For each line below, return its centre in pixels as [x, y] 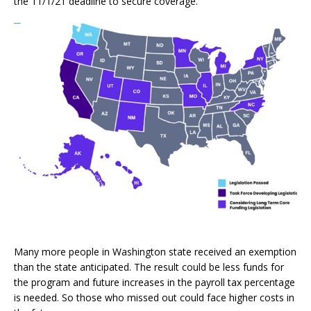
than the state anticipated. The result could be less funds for [149, 267]
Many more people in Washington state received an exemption [155, 251]
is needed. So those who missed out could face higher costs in [154, 297]
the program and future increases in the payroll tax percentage [154, 282]
